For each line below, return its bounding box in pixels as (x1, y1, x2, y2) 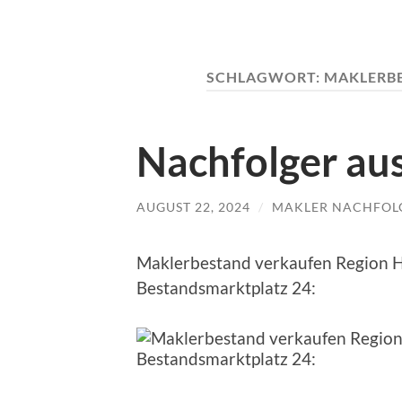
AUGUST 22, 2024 (136, 198, 250, 214)
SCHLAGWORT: (206, 68, 324, 85)
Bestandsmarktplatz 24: (136, 277, 316, 299)
